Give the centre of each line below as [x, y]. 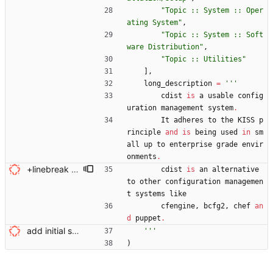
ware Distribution [163, 47]
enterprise [191, 145]
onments [142, 157]
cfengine [178, 206]
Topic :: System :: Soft [214, 35]
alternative [236, 170]
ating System [152, 23]
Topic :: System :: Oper [214, 11]
